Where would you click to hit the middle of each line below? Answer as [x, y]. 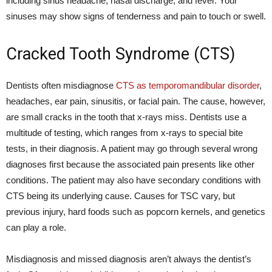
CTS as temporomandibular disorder [188, 85]
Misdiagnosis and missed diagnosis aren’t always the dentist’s [129, 259]
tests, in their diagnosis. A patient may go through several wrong [132, 148]
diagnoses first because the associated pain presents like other [130, 164]
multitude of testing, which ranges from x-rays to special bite [124, 133]
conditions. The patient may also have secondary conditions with [133, 180]
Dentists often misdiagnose [61, 85]
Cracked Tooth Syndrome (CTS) [121, 54]
